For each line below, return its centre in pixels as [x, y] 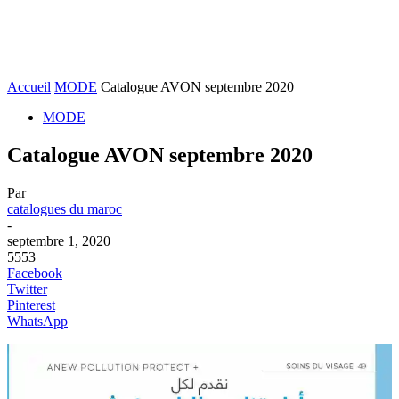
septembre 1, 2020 [59, 240]
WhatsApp [37, 321]
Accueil [29, 87]
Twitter [27, 289]
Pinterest [31, 305]
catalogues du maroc [65, 208]
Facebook [35, 273]
